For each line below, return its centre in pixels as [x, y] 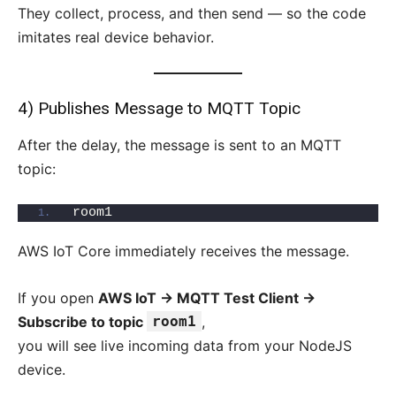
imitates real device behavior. [116, 38]
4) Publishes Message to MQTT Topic [159, 109]
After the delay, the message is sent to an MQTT [179, 145]
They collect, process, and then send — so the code [192, 14]
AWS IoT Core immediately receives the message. [183, 251]
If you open [58, 298]
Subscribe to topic [82, 322]
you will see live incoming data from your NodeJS [185, 346]
